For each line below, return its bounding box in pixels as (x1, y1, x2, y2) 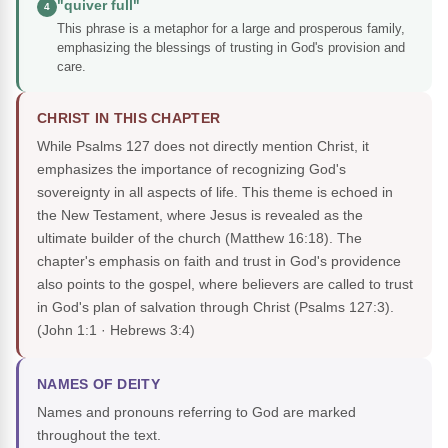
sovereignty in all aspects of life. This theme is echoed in (37, 184, 393, 201)
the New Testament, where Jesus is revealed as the (37, 207, 363, 224)
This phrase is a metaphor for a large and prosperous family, (57, 21, 405, 37)
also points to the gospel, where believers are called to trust (37, 276, 413, 293)
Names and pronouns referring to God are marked (37, 404, 356, 421)
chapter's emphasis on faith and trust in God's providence (37, 253, 401, 270)
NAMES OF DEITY (37, 377, 160, 393)
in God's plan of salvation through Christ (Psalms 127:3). (37, 299, 394, 316)
